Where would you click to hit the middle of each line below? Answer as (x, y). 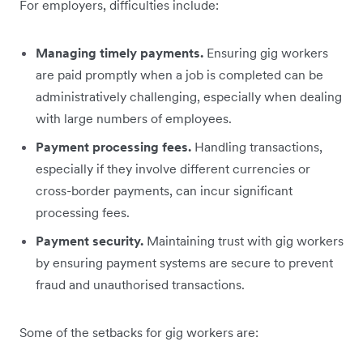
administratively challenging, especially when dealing (189, 96)
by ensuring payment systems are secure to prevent (184, 262)
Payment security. (90, 240)
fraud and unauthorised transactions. (140, 284)
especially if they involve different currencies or (173, 168)
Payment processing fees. (113, 146)
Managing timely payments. (120, 52)
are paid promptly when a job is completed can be (179, 74)
